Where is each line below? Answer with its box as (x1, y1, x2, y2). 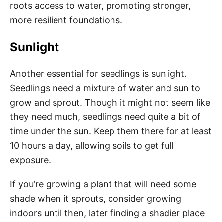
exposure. (10, 155, 54, 165)
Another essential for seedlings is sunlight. (10, 68, 187, 79)
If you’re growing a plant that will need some (10, 179, 196, 189)
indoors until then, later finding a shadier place (10, 208, 205, 218)
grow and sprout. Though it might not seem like (10, 97, 210, 108)
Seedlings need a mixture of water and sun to (10, 83, 200, 93)
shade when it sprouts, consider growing (10, 193, 181, 204)
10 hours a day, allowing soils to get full (10, 140, 173, 151)
